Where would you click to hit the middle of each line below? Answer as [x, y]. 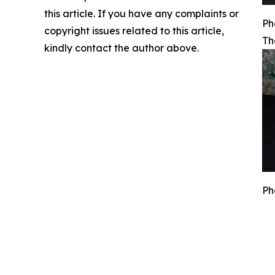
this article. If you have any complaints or [141, 14]
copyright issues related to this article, [134, 31]
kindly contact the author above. [122, 48]
